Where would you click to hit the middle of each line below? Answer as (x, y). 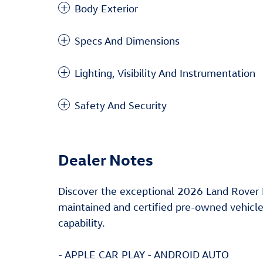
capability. (82, 223)
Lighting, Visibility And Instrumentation (165, 73)
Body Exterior (106, 9)
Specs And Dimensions (127, 41)
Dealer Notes (106, 159)
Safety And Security (121, 105)
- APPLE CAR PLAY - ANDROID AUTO (144, 254)
